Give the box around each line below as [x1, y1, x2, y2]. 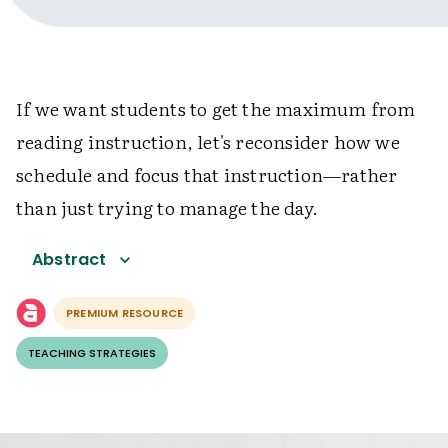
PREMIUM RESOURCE [66, 305, 184, 321]
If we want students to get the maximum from [16, 95, 416, 122]
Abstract [32, 248, 107, 271]
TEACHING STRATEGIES [28, 345, 156, 361]
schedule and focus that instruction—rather [16, 161, 398, 188]
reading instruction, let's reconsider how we [16, 128, 400, 155]
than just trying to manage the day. [16, 194, 318, 221]
